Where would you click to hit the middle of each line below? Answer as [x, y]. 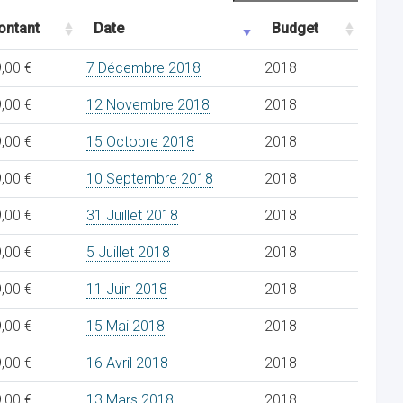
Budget [295, 28]
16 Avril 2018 [127, 363]
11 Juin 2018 [127, 289]
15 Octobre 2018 [140, 142]
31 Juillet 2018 [132, 215]
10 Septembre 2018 [150, 179]
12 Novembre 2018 [148, 105]
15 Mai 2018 [125, 326]
